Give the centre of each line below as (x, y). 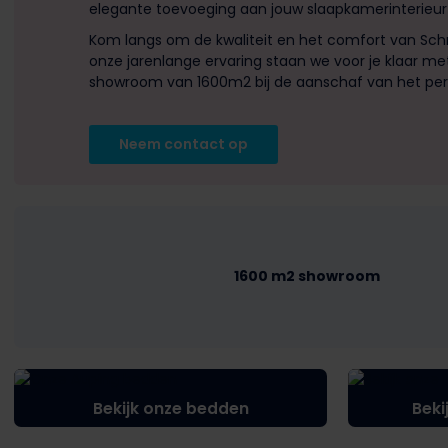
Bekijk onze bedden (170, 408)
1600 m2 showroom (307, 275)
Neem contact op (183, 143)
